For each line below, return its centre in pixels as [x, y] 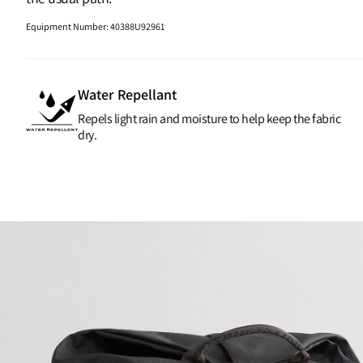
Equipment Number [66, 26]
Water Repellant [128, 94]
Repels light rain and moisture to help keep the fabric [209, 118]
